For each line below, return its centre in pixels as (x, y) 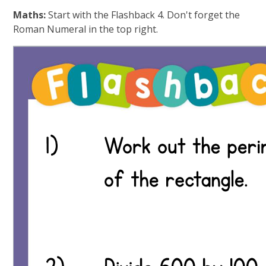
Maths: (30, 15)
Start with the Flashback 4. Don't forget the (143, 15)
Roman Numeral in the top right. (86, 29)
